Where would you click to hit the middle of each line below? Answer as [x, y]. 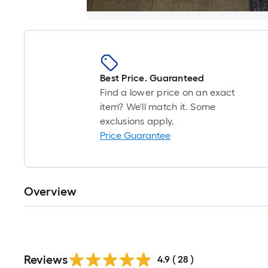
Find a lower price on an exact [168, 92]
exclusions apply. [137, 121]
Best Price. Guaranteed [152, 78]
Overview [50, 191]
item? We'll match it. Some [158, 107]
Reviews [46, 260]
